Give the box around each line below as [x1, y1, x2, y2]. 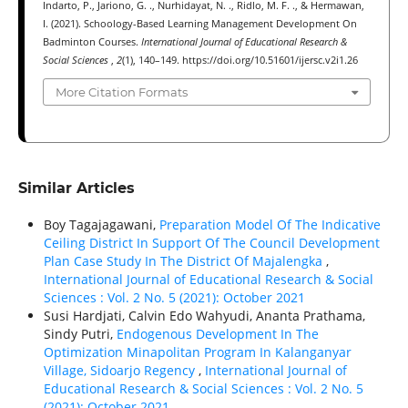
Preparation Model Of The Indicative [158, 216, 381, 234]
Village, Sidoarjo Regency [43, 362, 199, 380]
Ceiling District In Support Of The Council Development [43, 234, 380, 252]
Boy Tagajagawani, [43, 216, 159, 234]
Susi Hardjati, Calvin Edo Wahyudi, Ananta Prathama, [43, 307, 365, 325]
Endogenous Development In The [116, 325, 319, 343]
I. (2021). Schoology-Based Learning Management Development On [42, 16, 357, 30]
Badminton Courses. [42, 35, 141, 48]
